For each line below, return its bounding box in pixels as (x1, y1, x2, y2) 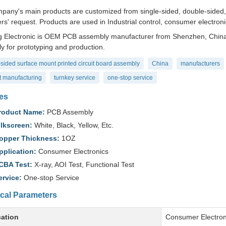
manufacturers (181, 60, 220, 67)
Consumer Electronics (36, 147, 108, 155)
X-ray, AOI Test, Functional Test (32, 160, 134, 168)
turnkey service (54, 74, 95, 81)
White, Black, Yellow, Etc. (32, 121, 114, 129)
